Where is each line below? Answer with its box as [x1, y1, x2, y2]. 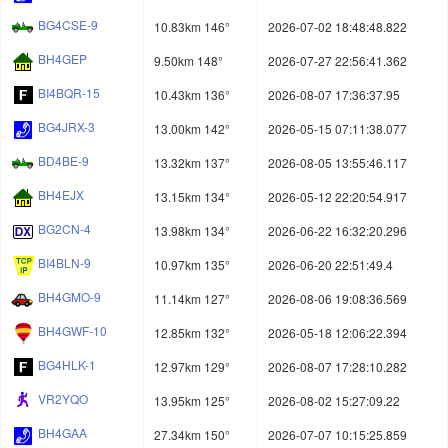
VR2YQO [38, 390, 88, 408]
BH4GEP [38, 50, 87, 68]
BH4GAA [38, 424, 87, 442]
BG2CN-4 [38, 220, 91, 238]
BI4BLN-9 [38, 254, 91, 272]
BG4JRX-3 [38, 118, 95, 136]
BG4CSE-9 [38, 16, 98, 34]
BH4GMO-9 [38, 288, 101, 306]
